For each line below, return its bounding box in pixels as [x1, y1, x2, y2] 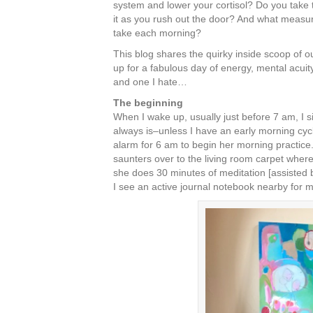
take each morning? [113, 27, 201, 38]
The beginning [113, 97, 183, 108]
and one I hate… [113, 76, 187, 87]
